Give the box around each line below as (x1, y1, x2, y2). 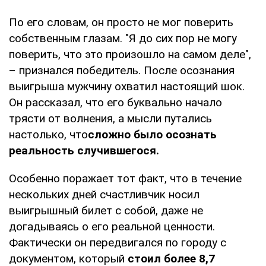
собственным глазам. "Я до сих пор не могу (9, 31, 237, 45)
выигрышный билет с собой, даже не (9, 203, 203, 217)
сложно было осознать (88, 127, 217, 141)
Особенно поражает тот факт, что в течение (9, 171, 242, 185)
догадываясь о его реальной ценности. (9, 219, 215, 233)
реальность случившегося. (9, 143, 159, 157)
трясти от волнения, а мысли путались (9, 111, 212, 125)
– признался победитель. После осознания (9, 63, 235, 77)
